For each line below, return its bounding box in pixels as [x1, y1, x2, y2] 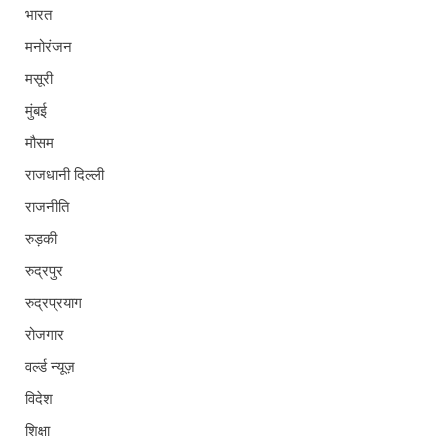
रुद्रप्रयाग [25, 293, 82, 312]
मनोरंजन [25, 37, 72, 56]
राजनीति [25, 197, 69, 216]
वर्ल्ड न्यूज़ [25, 357, 75, 376]
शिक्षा [25, 421, 50, 440]
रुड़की [25, 229, 57, 248]
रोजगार [25, 325, 64, 344]
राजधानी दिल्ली [25, 165, 104, 184]
